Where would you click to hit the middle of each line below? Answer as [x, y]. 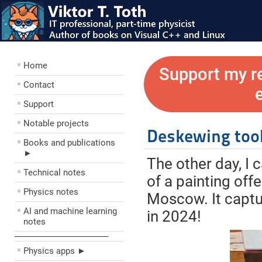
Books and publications [69, 143]
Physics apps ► [55, 251]
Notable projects [56, 123]
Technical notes [54, 173]
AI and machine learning [70, 211]
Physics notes [51, 192]
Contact [39, 85]
